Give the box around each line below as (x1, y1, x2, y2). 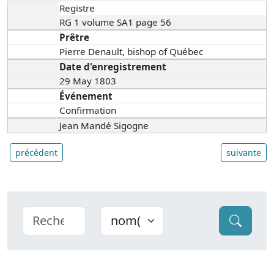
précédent (15, 147, 57, 159)
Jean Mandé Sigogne (59, 119, 149, 132)
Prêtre (59, 31, 90, 44)
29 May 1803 (59, 75, 117, 87)
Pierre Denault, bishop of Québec (59, 45, 206, 58)
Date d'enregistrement (59, 61, 167, 73)
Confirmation (59, 104, 117, 117)
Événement (59, 90, 113, 103)
